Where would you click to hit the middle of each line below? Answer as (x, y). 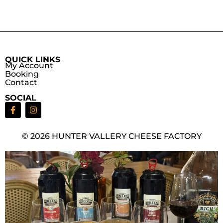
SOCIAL (21, 98)
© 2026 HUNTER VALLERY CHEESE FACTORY (111, 136)
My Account (29, 65)
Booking (22, 74)
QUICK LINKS (33, 59)
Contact (21, 82)
